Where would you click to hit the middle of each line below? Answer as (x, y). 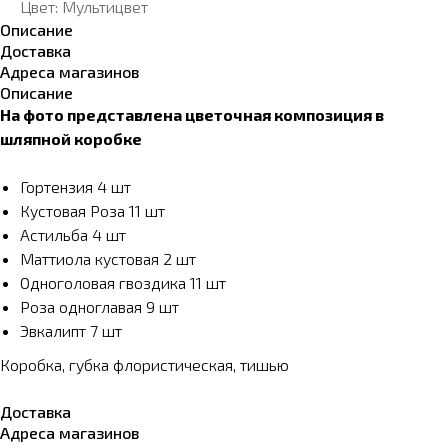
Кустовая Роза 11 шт (92, 211)
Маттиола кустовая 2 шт (108, 259)
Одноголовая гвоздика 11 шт (123, 283)
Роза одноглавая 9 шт (99, 307)
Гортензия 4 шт (75, 187)
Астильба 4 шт (73, 235)
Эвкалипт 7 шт (71, 331)
